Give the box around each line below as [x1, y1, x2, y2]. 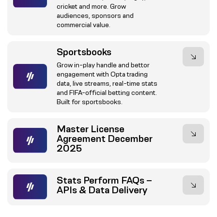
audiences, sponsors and [56, 11, 134, 19]
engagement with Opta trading [56, 70, 148, 78]
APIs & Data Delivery [56, 184, 147, 195]
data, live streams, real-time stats [56, 79, 157, 87]
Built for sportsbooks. [56, 97, 123, 106]
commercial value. [56, 20, 110, 29]
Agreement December [56, 133, 153, 144]
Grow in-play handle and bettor [56, 61, 150, 69]
